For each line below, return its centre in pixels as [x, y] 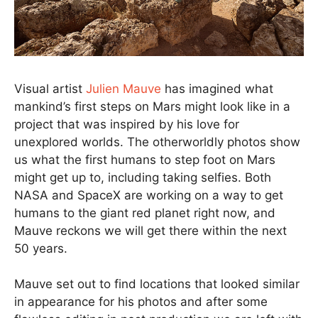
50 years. [41, 248]
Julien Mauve [124, 88]
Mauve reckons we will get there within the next [150, 230]
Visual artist [50, 88]
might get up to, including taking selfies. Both [143, 177]
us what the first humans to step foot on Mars [145, 159]
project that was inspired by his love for [127, 124]
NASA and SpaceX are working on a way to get [149, 195]
